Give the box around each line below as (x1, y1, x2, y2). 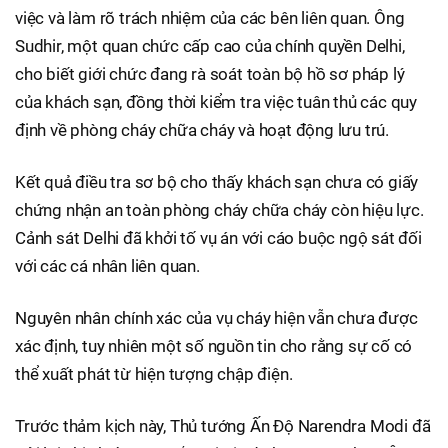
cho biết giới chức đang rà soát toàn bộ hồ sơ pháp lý (15, 63, 405, 84)
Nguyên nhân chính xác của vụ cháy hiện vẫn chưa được (15, 307, 418, 328)
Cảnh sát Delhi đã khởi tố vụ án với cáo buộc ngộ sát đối (15, 227, 422, 248)
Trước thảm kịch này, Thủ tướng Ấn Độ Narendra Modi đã (15, 415, 431, 436)
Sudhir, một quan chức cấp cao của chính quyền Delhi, (15, 35, 405, 56)
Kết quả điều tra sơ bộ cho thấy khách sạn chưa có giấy (15, 171, 419, 192)
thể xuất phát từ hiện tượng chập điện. (15, 363, 293, 384)
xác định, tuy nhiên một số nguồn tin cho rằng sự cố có (15, 335, 413, 356)
